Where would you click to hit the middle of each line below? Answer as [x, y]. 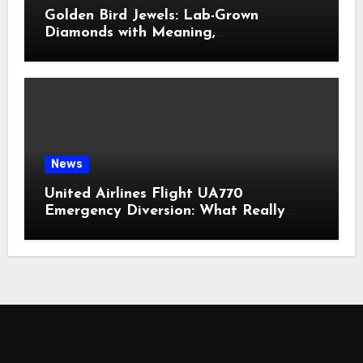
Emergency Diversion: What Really [164, 211]
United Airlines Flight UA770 [143, 194]
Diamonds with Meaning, [130, 33]
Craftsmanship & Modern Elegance [166, 50]
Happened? [84, 228]
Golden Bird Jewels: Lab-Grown [151, 16]
